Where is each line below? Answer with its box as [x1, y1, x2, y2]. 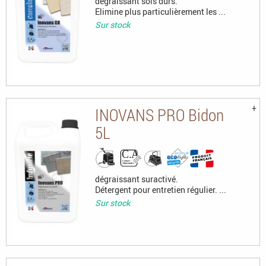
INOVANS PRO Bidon [94, 103, 224, 126]
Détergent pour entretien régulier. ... [94, 183, 226, 195]
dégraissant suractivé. [94, 173, 178, 185]
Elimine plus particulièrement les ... [94, 5, 226, 17]
